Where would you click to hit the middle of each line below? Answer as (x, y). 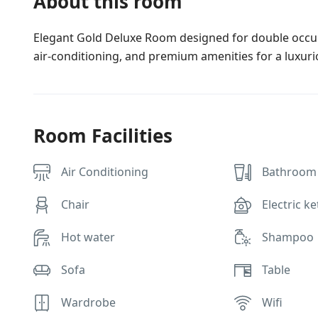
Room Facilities (103, 136)
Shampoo (288, 237)
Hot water (88, 237)
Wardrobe (88, 302)
